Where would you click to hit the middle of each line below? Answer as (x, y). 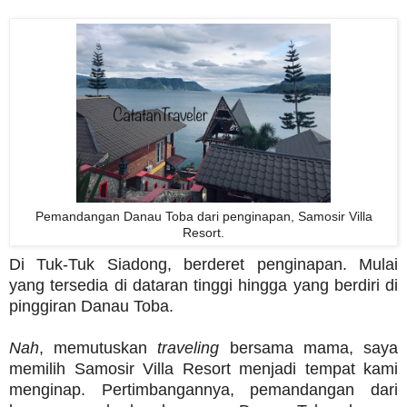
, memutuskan (99, 348)
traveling (189, 348)
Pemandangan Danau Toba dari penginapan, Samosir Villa (203, 217)
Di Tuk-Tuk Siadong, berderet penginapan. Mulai (203, 265)
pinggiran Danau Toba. (91, 307)
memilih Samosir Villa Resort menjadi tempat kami (203, 369)
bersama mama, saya (309, 348)
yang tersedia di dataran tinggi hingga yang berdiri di (203, 286)
